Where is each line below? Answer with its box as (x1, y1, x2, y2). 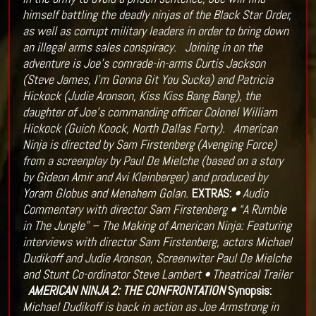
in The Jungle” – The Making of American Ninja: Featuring (22, 217, 291, 234)
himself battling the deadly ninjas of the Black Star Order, (22, 6, 291, 23)
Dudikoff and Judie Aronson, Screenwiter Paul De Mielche (22, 250, 291, 267)
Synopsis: (227, 282, 272, 299)
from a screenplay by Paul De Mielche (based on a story (22, 152, 283, 169)
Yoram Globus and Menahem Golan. (22, 185, 188, 202)
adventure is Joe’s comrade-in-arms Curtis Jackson (22, 55, 265, 72)
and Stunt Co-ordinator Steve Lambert (22, 266, 201, 283)
